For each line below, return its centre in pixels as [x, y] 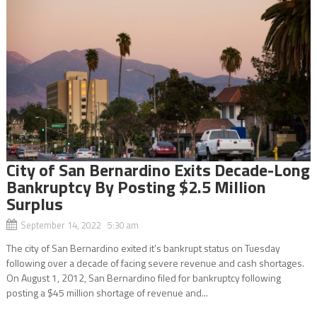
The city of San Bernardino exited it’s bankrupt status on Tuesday [143, 248]
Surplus [34, 203]
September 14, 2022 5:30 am [79, 225]
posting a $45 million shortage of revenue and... [107, 292]
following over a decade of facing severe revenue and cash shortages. [155, 263]
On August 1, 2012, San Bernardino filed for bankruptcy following [143, 277]
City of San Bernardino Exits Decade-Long [158, 169]
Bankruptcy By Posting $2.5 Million [136, 186]
